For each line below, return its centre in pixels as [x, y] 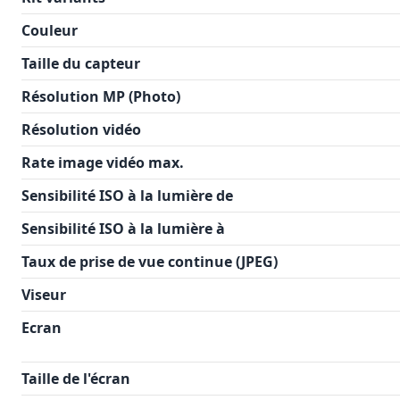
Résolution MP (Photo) [101, 96]
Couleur [50, 30]
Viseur [44, 295]
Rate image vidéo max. [103, 162]
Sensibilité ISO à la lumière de [127, 196]
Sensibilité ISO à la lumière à [123, 229]
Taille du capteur [81, 63]
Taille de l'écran [76, 379]
